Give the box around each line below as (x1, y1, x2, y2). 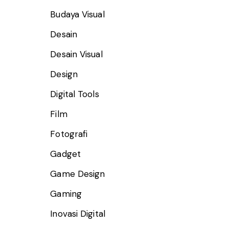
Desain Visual (50, 49, 103, 60)
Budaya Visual (50, 9, 105, 20)
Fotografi (50, 128, 88, 140)
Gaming (50, 188, 82, 200)
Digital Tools (50, 88, 99, 100)
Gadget (50, 148, 81, 160)
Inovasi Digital (50, 208, 105, 220)
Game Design (50, 168, 105, 180)
